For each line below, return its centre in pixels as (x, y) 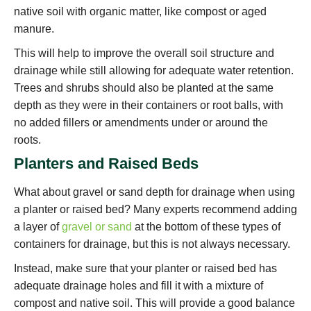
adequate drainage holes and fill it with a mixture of (138, 286)
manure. (34, 29)
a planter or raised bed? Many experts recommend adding (155, 210)
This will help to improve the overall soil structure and (144, 53)
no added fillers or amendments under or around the (141, 123)
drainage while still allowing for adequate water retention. (154, 71)
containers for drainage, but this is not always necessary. (152, 244)
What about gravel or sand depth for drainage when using (154, 192)
